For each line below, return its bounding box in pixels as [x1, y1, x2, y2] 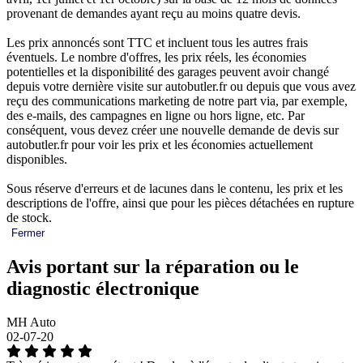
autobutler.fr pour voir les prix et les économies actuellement [6, 137, 313, 152]
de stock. [6, 210, 52, 224]
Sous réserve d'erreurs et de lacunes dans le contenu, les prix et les [6, 181, 343, 195]
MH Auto [6, 315, 56, 330]
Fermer [11, 226, 45, 239]
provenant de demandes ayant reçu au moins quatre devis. [6, 6, 301, 20]
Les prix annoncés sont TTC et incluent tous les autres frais [6, 35, 308, 49]
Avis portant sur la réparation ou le [6, 255, 299, 277]
